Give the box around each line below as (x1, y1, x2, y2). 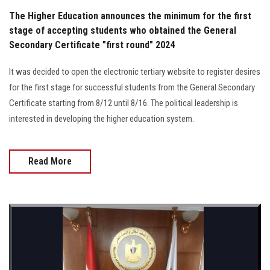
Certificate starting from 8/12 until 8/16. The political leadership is (9, 97, 238, 108)
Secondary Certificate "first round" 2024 (9, 39, 175, 51)
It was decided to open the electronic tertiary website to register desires (9, 66, 260, 77)
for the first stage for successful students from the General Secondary (9, 81, 255, 93)
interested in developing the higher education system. (9, 113, 194, 124)
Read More (28, 155, 72, 167)
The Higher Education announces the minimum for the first (9, 10, 251, 22)
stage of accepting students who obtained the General (9, 24, 236, 36)
